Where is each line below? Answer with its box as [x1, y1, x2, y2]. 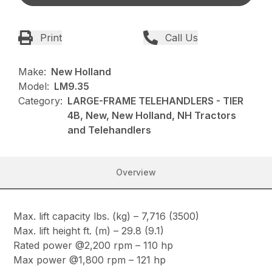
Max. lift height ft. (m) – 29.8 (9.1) [13, 225, 165, 237]
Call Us [165, 32, 198, 44]
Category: [18, 95, 63, 107]
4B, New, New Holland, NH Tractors [67, 109, 237, 122]
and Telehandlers [67, 124, 152, 137]
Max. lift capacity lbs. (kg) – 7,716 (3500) [13, 210, 200, 223]
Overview [116, 167, 156, 178]
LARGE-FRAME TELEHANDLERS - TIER [67, 95, 244, 107]
